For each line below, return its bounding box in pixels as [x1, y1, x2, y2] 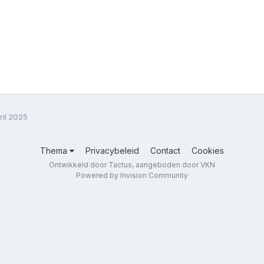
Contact [150, 145, 180, 156]
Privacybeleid [85, 145, 139, 156]
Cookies [192, 145, 224, 156]
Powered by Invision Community [76, 170, 188, 180]
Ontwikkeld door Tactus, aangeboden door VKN [49, 160, 215, 169]
